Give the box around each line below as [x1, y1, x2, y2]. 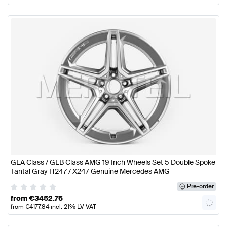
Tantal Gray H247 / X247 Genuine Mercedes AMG [11, 167, 170, 176]
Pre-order [186, 182, 214, 191]
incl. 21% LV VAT [49, 202, 96, 211]
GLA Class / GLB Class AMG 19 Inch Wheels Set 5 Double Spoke [11, 158, 215, 167]
